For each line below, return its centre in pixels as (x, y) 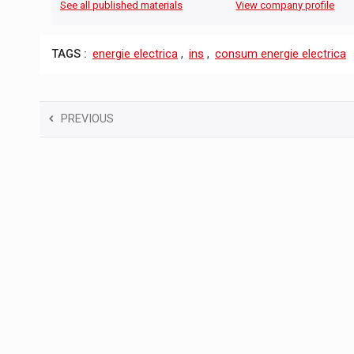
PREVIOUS (87, 119)
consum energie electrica (281, 55)
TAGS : (69, 55)
